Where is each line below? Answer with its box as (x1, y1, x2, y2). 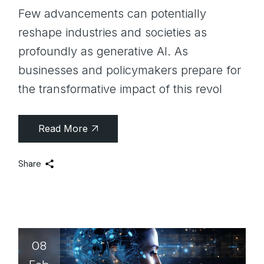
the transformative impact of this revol (18, 82, 223, 97)
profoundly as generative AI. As (18, 44, 189, 59)
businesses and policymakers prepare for (18, 63, 242, 78)
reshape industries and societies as (18, 25, 207, 40)
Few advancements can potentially (18, 6, 207, 21)
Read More (38, 123, 88, 135)
